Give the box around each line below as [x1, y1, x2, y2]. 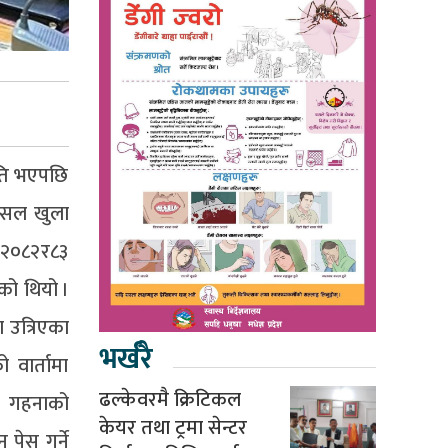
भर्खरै [98, 334, 152, 383]
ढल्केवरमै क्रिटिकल [98, 382, 241, 417]
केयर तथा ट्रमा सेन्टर [98, 410, 247, 445]
